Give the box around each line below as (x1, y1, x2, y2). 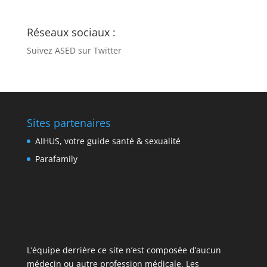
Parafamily (35, 153, 77, 164)
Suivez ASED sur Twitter (26, 44, 122, 56)
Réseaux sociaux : (26, 24, 116, 39)
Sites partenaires (26, 115, 111, 130)
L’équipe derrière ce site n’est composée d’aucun (26, 244, 221, 256)
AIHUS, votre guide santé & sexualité (35, 135, 181, 147)
